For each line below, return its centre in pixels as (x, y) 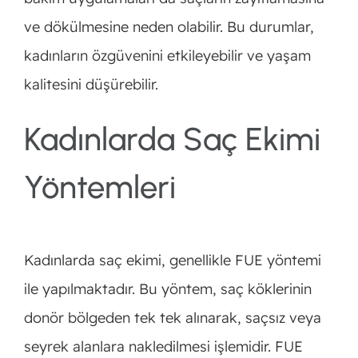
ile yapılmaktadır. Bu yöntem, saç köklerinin (167, 289)
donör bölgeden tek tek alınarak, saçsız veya (172, 318)
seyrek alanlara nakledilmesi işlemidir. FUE (163, 347)
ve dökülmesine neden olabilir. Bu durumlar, (169, 27)
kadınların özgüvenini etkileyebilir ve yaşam (167, 56)
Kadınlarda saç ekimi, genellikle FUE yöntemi (172, 261)
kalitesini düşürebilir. (91, 85)
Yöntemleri (99, 187)
